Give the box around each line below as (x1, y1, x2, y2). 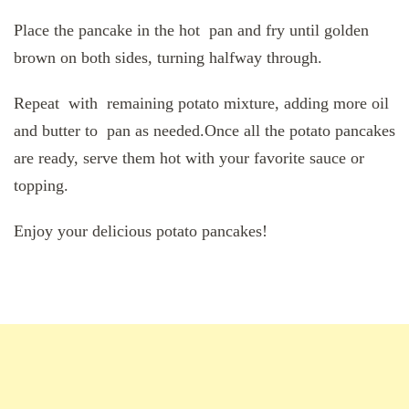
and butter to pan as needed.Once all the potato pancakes (14, 121, 395, 141)
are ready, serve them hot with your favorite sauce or (14, 149, 364, 168)
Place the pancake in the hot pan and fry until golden (14, 21, 369, 40)
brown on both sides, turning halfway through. (14, 48, 322, 68)
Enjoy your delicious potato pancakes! (14, 222, 267, 241)
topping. (14, 176, 68, 195)
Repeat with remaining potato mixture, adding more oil (14, 94, 389, 113)
